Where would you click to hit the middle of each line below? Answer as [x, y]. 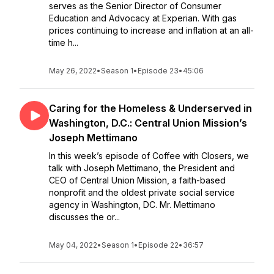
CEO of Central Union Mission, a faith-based [137, 180]
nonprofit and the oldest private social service [142, 192]
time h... [64, 43]
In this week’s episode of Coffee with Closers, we [149, 156]
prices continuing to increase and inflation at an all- [151, 30]
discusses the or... [84, 217]
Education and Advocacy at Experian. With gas [143, 18]
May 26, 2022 [73, 71]
